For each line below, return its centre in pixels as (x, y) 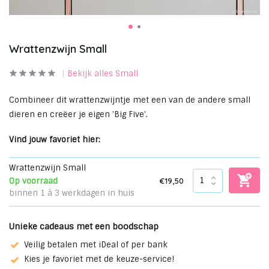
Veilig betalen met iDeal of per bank (96, 245)
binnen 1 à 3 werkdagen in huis (72, 193)
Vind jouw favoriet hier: (55, 140)
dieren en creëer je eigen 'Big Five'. (78, 114)
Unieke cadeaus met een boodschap (84, 226)
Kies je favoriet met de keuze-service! (99, 259)
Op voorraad (33, 181)
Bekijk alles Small (103, 74)
